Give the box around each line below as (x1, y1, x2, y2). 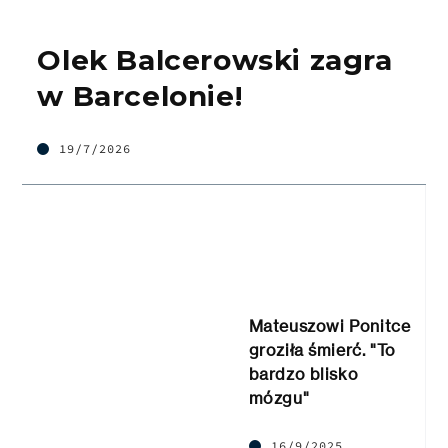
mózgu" (248, 388, 310, 409)
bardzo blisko (248, 364, 359, 385)
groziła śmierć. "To (248, 340, 396, 361)
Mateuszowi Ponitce (248, 316, 411, 337)
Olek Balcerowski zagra (37, 43, 393, 77)
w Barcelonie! (37, 79, 243, 113)
